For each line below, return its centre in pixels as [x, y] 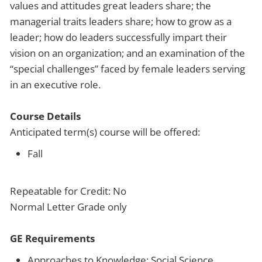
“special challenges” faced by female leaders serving [127, 68]
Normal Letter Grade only [68, 206]
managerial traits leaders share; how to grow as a [121, 21]
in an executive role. [55, 84]
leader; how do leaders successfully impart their [118, 37]
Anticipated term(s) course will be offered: [105, 132]
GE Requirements [52, 238]
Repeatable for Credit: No [68, 191]
